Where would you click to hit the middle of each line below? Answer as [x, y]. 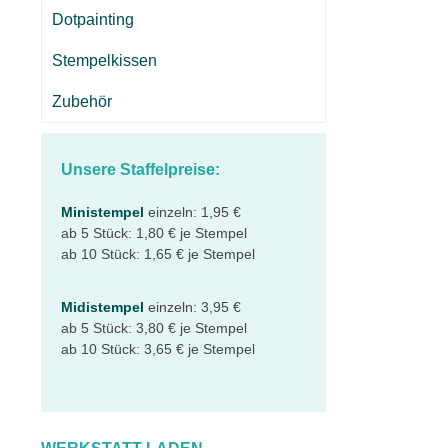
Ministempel [102, 212]
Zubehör [82, 101]
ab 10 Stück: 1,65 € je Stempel [158, 254]
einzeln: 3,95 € [192, 307]
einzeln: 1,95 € [192, 212]
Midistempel [102, 307]
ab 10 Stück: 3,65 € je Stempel [158, 349]
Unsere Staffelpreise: [140, 169]
